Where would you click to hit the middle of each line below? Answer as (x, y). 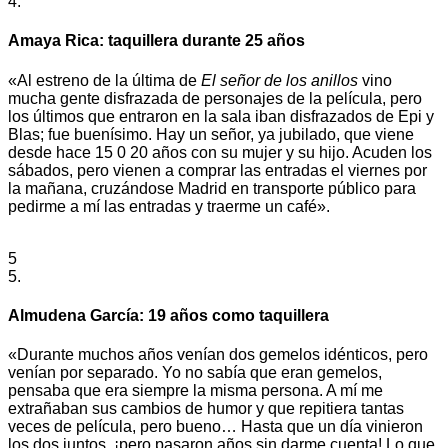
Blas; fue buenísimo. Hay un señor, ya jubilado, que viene (211, 134)
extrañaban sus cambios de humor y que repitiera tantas (206, 409)
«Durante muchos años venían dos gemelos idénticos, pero (218, 355)
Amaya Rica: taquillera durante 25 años (156, 41)
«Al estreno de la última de (104, 80)
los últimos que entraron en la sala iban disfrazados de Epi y (221, 116)
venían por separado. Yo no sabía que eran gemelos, (195, 373)
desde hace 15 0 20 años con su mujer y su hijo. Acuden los (220, 152)
